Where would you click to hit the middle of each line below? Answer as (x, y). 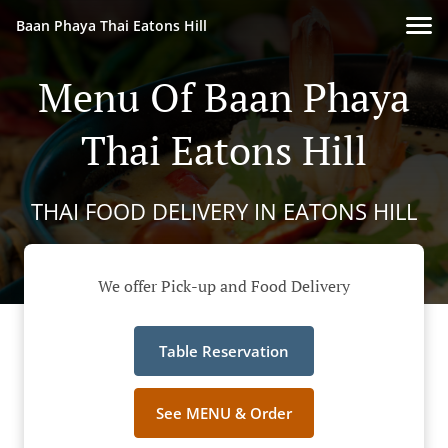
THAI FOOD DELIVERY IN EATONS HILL (224, 211)
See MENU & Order (224, 413)
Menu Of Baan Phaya (224, 96)
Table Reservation (224, 351)
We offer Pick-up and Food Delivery (224, 286)
